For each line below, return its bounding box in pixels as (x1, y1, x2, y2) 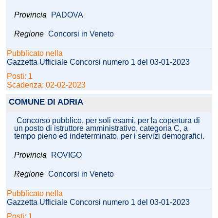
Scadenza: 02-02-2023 (7, 81, 86, 90)
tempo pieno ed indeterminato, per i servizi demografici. (14, 132, 204, 141)
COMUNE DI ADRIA (9, 97, 83, 107)
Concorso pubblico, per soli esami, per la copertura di (17, 116, 200, 125)
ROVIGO (51, 151, 82, 160)
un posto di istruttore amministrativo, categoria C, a (14, 124, 188, 133)
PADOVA (51, 11, 83, 19)
